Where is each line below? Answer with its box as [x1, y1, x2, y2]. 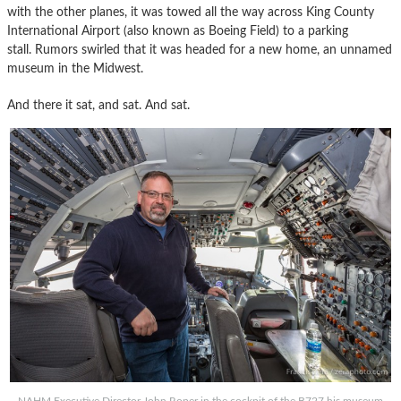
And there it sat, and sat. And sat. [7, 98, 190, 113]
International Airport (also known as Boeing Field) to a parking [7, 24, 348, 38]
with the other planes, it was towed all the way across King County [7, 5, 374, 20]
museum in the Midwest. [7, 62, 143, 76]
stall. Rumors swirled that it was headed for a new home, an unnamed [7, 43, 392, 57]
